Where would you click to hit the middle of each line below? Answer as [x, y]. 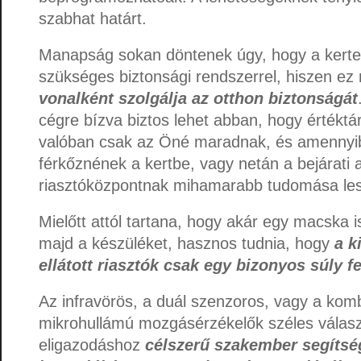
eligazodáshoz [92, 344]
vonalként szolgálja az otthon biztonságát [198, 98]
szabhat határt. [93, 18]
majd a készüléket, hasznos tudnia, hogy [187, 243]
